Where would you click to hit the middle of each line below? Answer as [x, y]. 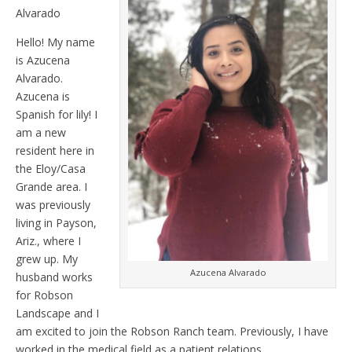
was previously [53, 205]
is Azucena [43, 60]
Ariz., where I [48, 241]
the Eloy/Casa [51, 169]
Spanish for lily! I [57, 115]
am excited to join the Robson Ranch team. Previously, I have [172, 332]
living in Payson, [56, 223]
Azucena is [43, 97]
